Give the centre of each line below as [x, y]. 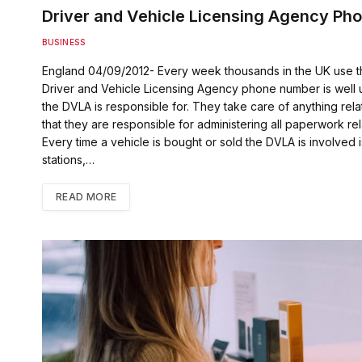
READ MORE [86, 197]
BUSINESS [63, 42]
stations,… [68, 160]
